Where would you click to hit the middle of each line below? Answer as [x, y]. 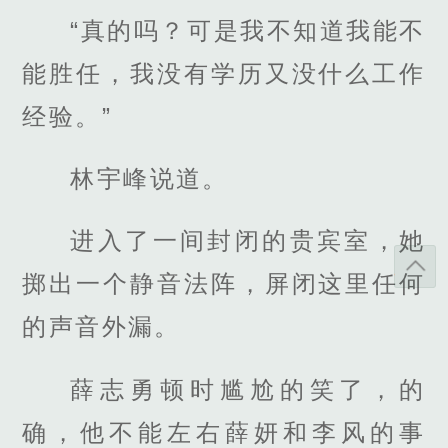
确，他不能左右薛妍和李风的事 [224, 432]
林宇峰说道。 [149, 179]
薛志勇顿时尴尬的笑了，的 [248, 389]
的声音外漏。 [101, 327]
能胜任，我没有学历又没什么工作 [224, 74]
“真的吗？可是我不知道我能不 [248, 31]
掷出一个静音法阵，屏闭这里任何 [224, 284]
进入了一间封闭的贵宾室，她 [248, 241]
